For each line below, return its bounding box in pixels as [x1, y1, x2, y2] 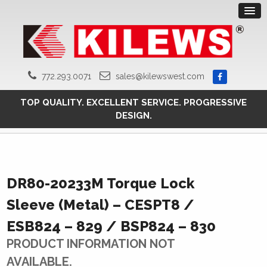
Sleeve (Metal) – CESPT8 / [7, 196, 195, 214]
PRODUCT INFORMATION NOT [7, 237, 175, 252]
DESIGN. [115, 110, 152, 121]
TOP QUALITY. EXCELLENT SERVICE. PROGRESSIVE [20, 97, 247, 108]
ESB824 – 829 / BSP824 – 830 [7, 218, 216, 235]
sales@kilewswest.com [116, 71, 204, 81]
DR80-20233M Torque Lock [7, 175, 195, 193]
